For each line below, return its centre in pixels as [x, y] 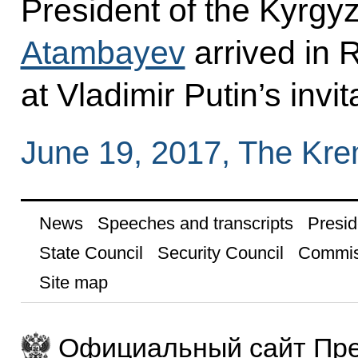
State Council [91, 253]
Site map [73, 282]
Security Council [220, 253]
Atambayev [103, 52]
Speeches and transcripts [195, 223]
